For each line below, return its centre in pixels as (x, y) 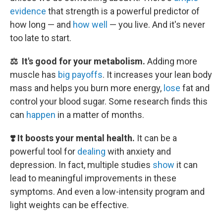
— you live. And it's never (156, 25)
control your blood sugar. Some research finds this (109, 101)
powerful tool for (44, 151)
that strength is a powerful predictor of (123, 11)
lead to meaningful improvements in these (93, 178)
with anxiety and (138, 151)
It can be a (157, 138)
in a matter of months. (100, 115)
